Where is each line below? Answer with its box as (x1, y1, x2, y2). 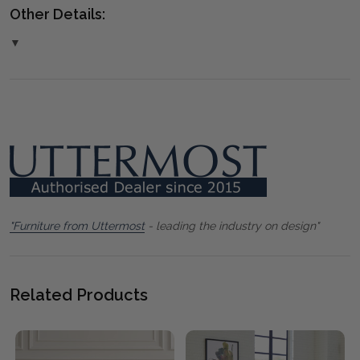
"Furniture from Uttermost (10, 219, 145, 233)
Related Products (10, 285, 148, 305)
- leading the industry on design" (145, 219, 319, 233)
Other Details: (10, 6, 105, 23)
